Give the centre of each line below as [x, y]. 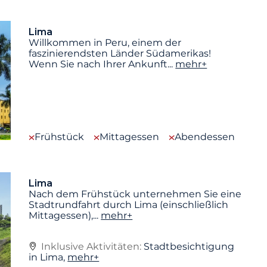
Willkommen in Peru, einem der [105, 43]
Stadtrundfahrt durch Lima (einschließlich [129, 204]
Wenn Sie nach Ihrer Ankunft [98, 64]
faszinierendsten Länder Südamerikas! [120, 54]
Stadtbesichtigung [189, 246]
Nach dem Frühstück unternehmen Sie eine [135, 194]
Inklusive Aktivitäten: [93, 246]
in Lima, [48, 257]
